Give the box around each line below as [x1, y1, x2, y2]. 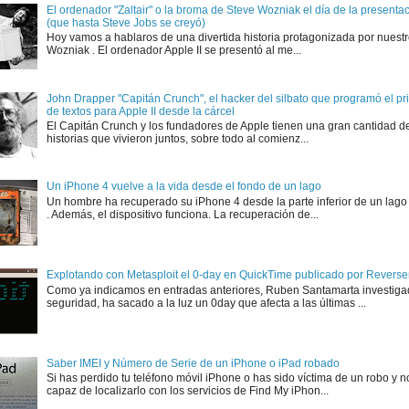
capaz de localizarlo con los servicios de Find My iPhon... [46, 384, 329, 398]
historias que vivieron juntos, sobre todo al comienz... [46, 132, 309, 146]
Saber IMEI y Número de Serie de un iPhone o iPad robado [46, 356, 340, 370]
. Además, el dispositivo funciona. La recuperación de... [46, 207, 319, 221]
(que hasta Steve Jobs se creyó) [46, 16, 205, 29]
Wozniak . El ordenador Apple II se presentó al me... [46, 44, 301, 58]
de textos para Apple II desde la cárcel [46, 104, 235, 118]
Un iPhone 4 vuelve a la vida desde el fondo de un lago [46, 180, 321, 194]
